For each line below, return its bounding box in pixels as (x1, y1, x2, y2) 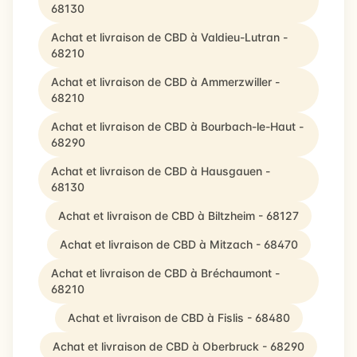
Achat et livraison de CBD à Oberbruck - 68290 (53, 339, 304, 353)
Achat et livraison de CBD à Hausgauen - (51, 164, 270, 178)
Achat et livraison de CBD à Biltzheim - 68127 (58, 209, 299, 222)
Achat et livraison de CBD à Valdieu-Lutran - (51, 30, 288, 44)
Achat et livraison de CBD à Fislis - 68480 (67, 311, 290, 324)
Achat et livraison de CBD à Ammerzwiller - (51, 75, 280, 88)
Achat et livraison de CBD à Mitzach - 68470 (59, 237, 298, 251)
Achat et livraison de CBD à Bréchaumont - (51, 266, 280, 280)
